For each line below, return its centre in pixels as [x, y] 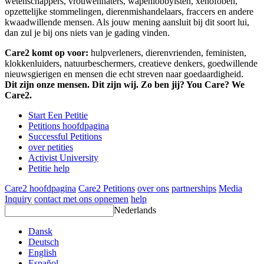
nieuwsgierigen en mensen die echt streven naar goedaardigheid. [124, 74]
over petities [51, 147]
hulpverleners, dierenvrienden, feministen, [169, 53]
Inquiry [18, 199]
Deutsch [44, 242]
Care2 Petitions [107, 189]
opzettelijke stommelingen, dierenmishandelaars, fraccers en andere [129, 12]
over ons [153, 189]
